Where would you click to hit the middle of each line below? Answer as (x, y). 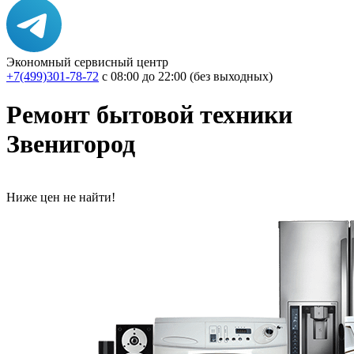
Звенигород (71, 144)
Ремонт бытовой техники (149, 115)
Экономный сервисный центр (87, 62)
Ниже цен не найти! (61, 197)
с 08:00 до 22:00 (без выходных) (187, 76)
